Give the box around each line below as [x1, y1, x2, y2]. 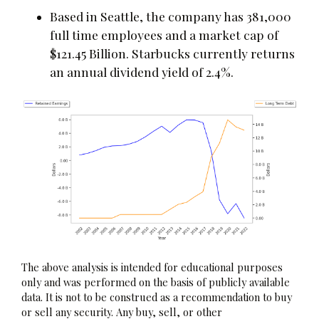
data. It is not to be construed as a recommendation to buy [21, 289, 292, 304]
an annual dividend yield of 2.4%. [50, 63, 234, 80]
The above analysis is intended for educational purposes [21, 259, 283, 274]
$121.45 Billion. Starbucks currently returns [50, 44, 295, 61]
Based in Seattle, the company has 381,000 [50, 7, 291, 24]
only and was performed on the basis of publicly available [21, 274, 290, 289]
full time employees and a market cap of [50, 26, 278, 43]
